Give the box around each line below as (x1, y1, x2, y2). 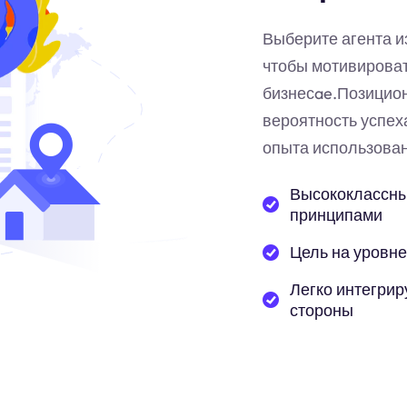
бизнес (263, 83, 314, 104)
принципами (290, 204, 382, 225)
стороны (290, 300, 353, 321)
